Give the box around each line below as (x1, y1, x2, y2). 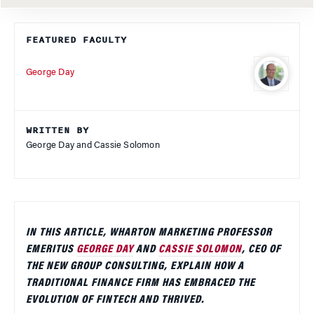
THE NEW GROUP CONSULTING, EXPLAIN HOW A (26, 260, 244, 272)
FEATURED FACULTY (26, 32, 127, 47)
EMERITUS (26, 243, 76, 255)
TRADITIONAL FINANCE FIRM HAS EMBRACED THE (26, 277, 255, 289)
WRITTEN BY (26, 123, 89, 137)
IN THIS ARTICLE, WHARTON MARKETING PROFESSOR (26, 226, 272, 238)
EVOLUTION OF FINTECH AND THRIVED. (26, 294, 204, 306)
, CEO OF (242, 243, 281, 255)
